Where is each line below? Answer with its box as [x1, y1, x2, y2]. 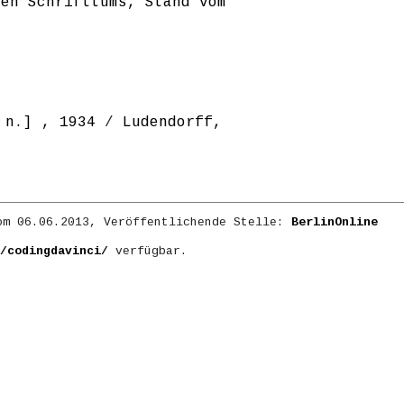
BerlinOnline [290, 216, 378, 230]
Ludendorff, [122, 115, 222, 132]
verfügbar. [108, 244, 188, 259]
